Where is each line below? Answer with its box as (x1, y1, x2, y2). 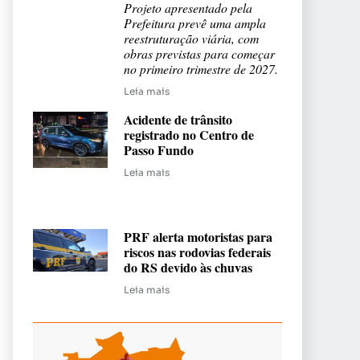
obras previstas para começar (124, 45, 275, 63)
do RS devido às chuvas (124, 258, 252, 277)
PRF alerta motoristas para (124, 227, 272, 247)
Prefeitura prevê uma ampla (124, 14, 266, 32)
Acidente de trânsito (124, 110, 232, 129)
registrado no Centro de (124, 125, 254, 145)
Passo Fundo (124, 141, 194, 160)
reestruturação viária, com (124, 30, 259, 47)
